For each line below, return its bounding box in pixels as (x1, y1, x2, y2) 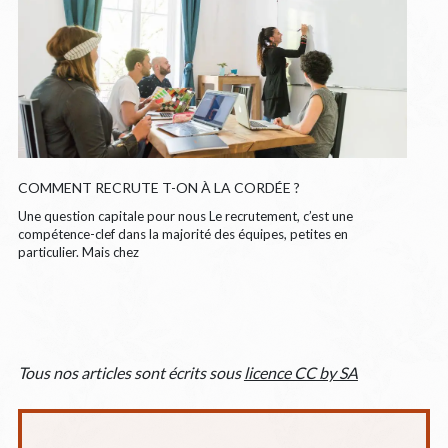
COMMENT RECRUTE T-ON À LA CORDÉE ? (17, 178, 300, 196)
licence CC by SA (243, 362, 358, 382)
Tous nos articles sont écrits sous (17, 362, 244, 382)
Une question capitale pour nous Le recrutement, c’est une (17, 207, 353, 224)
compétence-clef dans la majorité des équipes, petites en (17, 225, 348, 242)
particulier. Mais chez (17, 243, 139, 260)
